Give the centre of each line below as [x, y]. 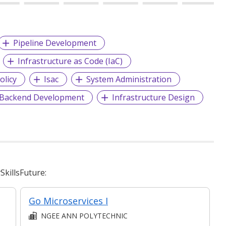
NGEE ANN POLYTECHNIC [84, 215]
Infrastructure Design [154, 97]
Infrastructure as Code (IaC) [70, 61]
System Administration [129, 79]
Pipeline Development [55, 43]
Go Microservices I [68, 201]
